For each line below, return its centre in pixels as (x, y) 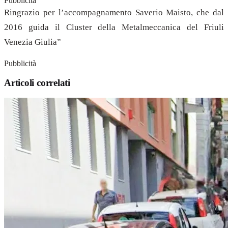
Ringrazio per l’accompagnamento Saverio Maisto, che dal (114, 12)
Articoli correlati (37, 83)
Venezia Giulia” (33, 42)
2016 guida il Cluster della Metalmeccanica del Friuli (114, 27)
